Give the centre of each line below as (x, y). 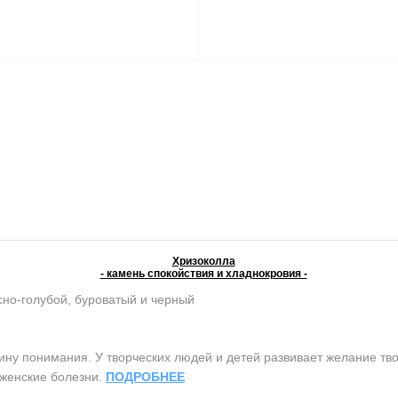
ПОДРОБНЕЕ (145, 377)
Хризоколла (203, 262)
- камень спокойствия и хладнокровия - (203, 274)
